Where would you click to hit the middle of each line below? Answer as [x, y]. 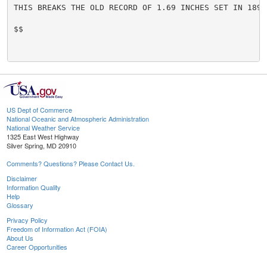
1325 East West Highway [43, 137]
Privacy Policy [27, 220]
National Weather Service [43, 128]
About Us [20, 238]
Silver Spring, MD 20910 [41, 146]
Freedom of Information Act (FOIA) [57, 229]
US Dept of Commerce [39, 110]
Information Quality [34, 187]
